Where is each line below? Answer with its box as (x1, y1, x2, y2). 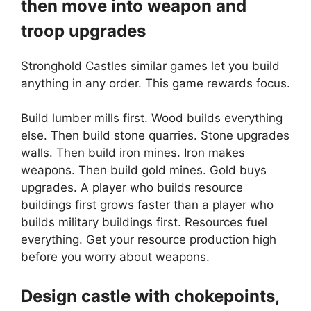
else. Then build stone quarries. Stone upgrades (21, 128, 289, 143)
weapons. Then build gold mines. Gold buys (21, 163, 267, 178)
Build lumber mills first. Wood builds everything (21, 111, 283, 126)
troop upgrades (21, 20, 146, 41)
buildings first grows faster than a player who (21, 198, 274, 212)
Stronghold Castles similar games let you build (21, 58, 280, 73)
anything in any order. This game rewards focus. (21, 76, 290, 90)
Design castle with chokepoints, (21, 285, 279, 306)
